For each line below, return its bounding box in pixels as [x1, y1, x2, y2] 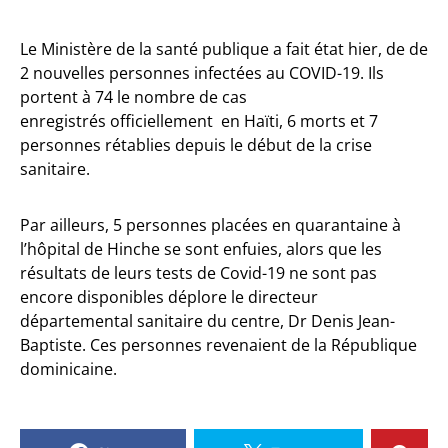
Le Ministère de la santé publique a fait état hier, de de [20, 38, 428, 60]
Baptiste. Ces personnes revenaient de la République [20, 334, 417, 356]
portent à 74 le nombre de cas [20, 86, 247, 108]
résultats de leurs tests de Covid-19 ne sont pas [20, 262, 377, 284]
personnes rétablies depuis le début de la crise [20, 134, 372, 156]
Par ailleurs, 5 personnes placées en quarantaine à [20, 214, 401, 236]
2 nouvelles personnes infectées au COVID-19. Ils [20, 62, 384, 84]
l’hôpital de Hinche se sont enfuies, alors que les [20, 238, 382, 260]
